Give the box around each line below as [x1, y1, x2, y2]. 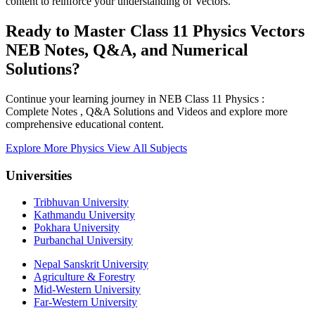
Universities [6, 167, 72, 183]
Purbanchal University [34, 234, 133, 247]
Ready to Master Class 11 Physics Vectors [6, 22, 304, 41]
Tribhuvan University [34, 196, 129, 209]
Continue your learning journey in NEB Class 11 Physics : [6, 93, 264, 105]
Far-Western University [34, 296, 137, 309]
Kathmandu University [34, 209, 135, 221]
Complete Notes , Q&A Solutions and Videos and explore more [6, 105, 288, 118]
